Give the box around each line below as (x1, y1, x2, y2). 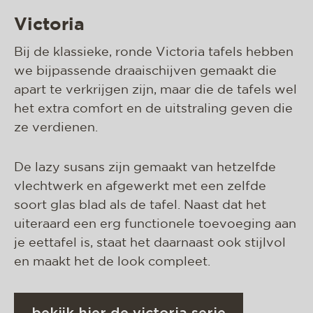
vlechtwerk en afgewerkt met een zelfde (14, 181, 266, 192)
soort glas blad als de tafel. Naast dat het (14, 200, 266, 211)
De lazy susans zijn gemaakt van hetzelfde (14, 162, 276, 173)
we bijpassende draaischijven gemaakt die (14, 66, 277, 77)
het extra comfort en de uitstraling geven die (14, 103, 293, 115)
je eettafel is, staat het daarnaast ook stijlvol (14, 238, 286, 249)
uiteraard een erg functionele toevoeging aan (14, 219, 296, 230)
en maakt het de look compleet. (14, 256, 210, 268)
